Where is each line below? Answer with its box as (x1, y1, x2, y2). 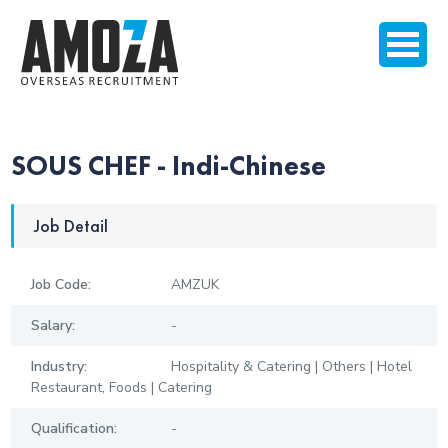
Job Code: (31, 275, 92, 295)
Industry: (31, 357, 88, 377)
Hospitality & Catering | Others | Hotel (171, 357, 413, 377)
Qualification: (31, 419, 118, 439)
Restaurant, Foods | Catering (31, 378, 213, 398)
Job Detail (34, 214, 109, 238)
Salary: (31, 316, 76, 336)
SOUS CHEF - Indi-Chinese (11, 147, 327, 183)
